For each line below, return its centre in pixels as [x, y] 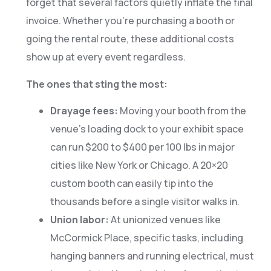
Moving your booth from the [182, 111]
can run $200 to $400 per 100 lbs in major [142, 147]
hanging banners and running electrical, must [152, 256]
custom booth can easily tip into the [132, 184]
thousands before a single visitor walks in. [145, 202]
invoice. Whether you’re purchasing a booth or [130, 21]
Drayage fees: [84, 111]
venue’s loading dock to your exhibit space [147, 129]
